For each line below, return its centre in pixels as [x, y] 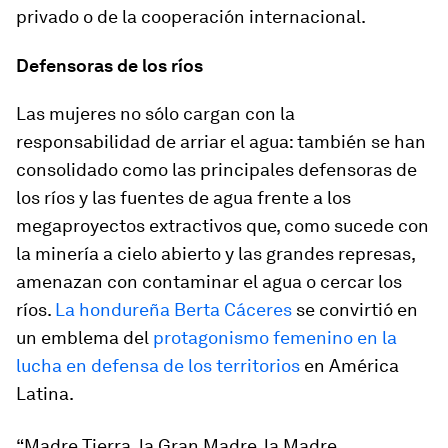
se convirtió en [357, 309]
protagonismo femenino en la [275, 337]
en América [349, 365]
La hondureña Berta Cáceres [175, 309]
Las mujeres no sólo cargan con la [155, 113]
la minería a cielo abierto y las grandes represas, [215, 253]
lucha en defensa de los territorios [158, 365]
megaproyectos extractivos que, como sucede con [222, 225]
